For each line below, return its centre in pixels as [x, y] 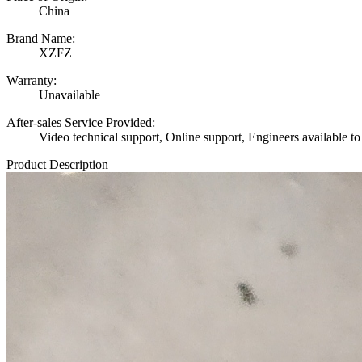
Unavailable [69, 95]
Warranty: [32, 81]
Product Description [57, 165]
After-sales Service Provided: [81, 123]
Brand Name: [41, 39]
